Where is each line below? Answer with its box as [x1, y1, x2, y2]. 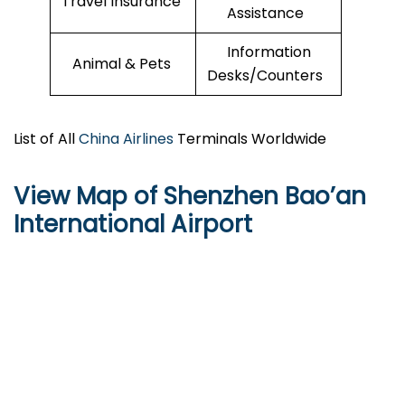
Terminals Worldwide [174, 128, 326, 150]
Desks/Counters [207, 65, 330, 87]
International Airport [14, 208, 252, 241]
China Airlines [79, 128, 174, 150]
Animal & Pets [71, 53, 174, 75]
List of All [14, 128, 79, 150]
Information [226, 42, 311, 63]
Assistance [226, 3, 311, 24]
